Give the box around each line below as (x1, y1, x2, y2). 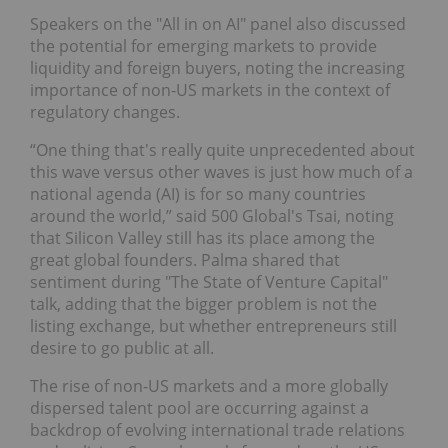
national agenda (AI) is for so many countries (30, 182, 366, 205)
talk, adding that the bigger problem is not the (30, 292, 377, 315)
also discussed (296, 12, 406, 35)
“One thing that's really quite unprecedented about (30, 138, 415, 161)
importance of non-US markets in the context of (30, 78, 390, 101)
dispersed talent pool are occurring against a (30, 396, 369, 419)
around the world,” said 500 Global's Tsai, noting (30, 204, 394, 227)
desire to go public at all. (30, 336, 214, 359)
